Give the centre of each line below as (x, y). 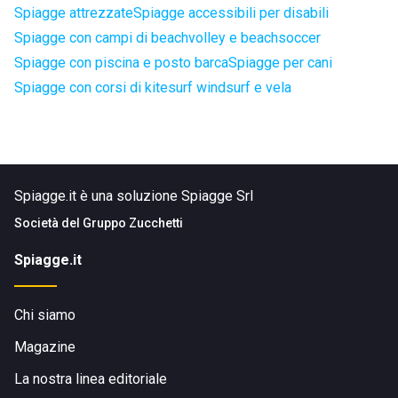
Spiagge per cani (280, 63)
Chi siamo (45, 315)
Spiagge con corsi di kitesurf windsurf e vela (153, 88)
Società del (48, 223)
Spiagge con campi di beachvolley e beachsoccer (167, 38)
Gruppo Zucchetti (133, 223)
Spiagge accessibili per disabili (231, 13)
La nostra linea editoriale (91, 379)
